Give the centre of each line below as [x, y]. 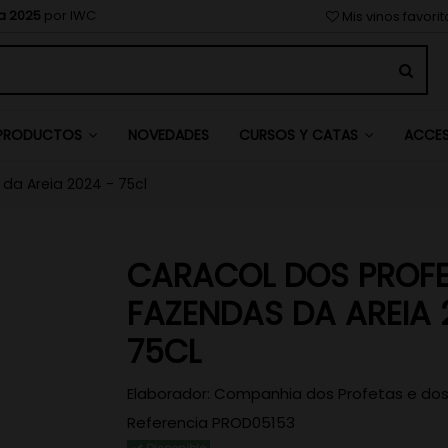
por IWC [69, 15]
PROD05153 [253, 422]
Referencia [167, 422]
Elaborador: [168, 394]
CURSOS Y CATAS [300, 135]
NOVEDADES [168, 134]
